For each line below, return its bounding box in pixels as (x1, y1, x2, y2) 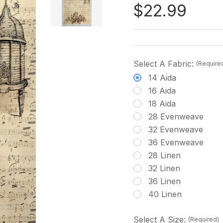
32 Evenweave (148, 124, 203, 134)
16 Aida (148, 86, 176, 96)
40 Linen (148, 189, 182, 199)
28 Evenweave (148, 111, 204, 121)
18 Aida (148, 99, 176, 109)
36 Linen (148, 176, 181, 186)
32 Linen (148, 163, 180, 173)
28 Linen (148, 150, 181, 160)
